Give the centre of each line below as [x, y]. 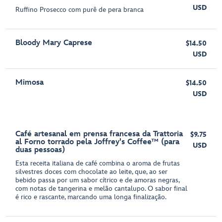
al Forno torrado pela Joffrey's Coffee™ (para [98, 142]
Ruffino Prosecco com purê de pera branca [80, 10]
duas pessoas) [40, 150]
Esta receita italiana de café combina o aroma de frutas [98, 163]
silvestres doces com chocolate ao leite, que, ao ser [92, 172]
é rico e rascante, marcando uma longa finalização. [91, 197]
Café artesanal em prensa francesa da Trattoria [99, 134]
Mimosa [30, 83]
